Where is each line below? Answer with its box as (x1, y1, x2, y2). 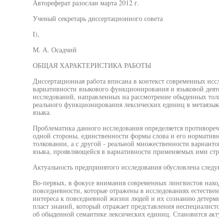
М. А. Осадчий (32, 45, 77, 54)
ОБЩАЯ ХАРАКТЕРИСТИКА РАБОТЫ (32, 61, 151, 70)
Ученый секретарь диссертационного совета (32, 14, 163, 23)
